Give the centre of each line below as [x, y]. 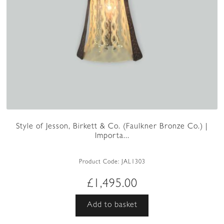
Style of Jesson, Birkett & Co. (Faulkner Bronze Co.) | [112, 127]
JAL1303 [133, 162]
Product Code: [100, 162]
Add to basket [112, 205]
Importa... [112, 137]
